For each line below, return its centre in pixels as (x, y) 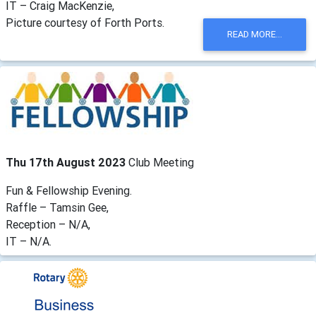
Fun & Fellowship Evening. (69, 190)
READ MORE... (254, 35)
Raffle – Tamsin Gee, (57, 207)
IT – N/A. (29, 241)
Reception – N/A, (48, 224)
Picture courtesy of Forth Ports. (85, 22)
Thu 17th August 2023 (67, 162)
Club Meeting (161, 162)
